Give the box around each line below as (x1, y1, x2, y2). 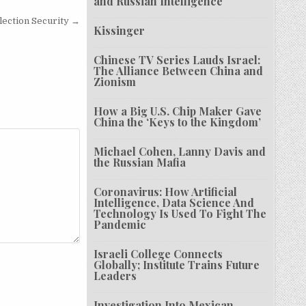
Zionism (94, 74, 137, 89)
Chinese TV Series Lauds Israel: (94, 53, 261, 68)
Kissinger (94, 23, 145, 38)
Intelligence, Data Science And (94, 195, 255, 210)
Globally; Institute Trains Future (94, 258, 260, 273)
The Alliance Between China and (94, 64, 264, 79)
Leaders (94, 268, 137, 283)
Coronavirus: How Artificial (94, 184, 238, 199)
